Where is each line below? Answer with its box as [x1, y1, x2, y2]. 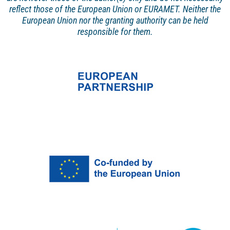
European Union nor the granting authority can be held [22, 15, 208, 26]
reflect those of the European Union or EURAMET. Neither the [9, 4, 221, 15]
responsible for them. [77, 26, 153, 37]
